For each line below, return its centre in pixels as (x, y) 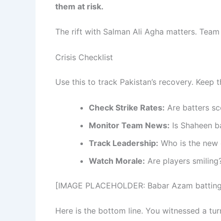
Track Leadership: (124, 143)
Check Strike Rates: (127, 107)
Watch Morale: (117, 161)
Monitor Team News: (129, 125)
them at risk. (79, 6)
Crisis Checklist (84, 57)
